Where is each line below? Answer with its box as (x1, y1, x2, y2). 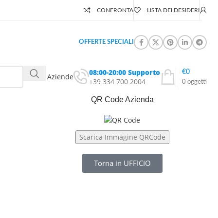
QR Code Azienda (91, 95, 154, 104)
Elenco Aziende (24, 72, 73, 81)
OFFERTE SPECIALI (79, 39, 134, 45)
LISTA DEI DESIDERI (147, 7, 200, 13)
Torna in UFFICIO (93, 158, 151, 168)
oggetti (187, 78, 207, 85)
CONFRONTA (97, 7, 133, 13)
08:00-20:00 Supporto (89, 67, 160, 77)
